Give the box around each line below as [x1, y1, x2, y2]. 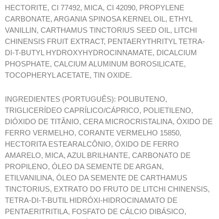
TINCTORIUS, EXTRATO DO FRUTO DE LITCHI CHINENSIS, [5, 185, 210, 193]
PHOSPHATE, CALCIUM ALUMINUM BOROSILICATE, [5, 60, 186, 68]
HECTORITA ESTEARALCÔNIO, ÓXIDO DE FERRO [5, 140, 179, 148]
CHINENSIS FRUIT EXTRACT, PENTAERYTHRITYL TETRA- [5, 38, 205, 45]
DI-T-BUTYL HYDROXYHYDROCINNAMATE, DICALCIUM [5, 49, 197, 57]
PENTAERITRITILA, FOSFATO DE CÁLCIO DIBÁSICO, [5, 207, 186, 216]
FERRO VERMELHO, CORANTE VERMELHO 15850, [5, 129, 181, 137]
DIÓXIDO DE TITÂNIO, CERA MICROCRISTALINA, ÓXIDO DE [5, 117, 213, 126]
